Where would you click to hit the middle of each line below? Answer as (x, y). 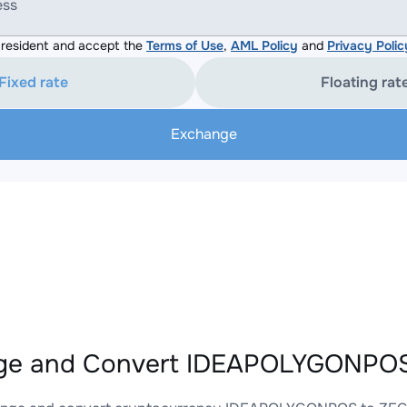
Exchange (203, 134)
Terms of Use (185, 45)
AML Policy (264, 45)
